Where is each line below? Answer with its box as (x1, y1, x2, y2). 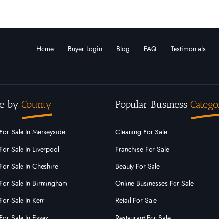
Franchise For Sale (115, 146, 169, 153)
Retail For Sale (115, 197, 157, 204)
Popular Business (115, 98, 190, 110)
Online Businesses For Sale (115, 180, 194, 187)
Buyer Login (68, 46, 102, 53)
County (21, 98, 52, 110)
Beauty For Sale (115, 163, 160, 170)
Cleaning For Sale (115, 129, 167, 136)
